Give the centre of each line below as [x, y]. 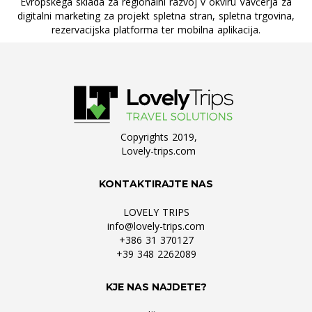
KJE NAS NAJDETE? [156, 287]
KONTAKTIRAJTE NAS [156, 184]
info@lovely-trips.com [156, 226]
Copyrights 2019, [158, 137]
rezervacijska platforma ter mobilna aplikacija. [156, 30]
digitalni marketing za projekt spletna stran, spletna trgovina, [156, 16]
